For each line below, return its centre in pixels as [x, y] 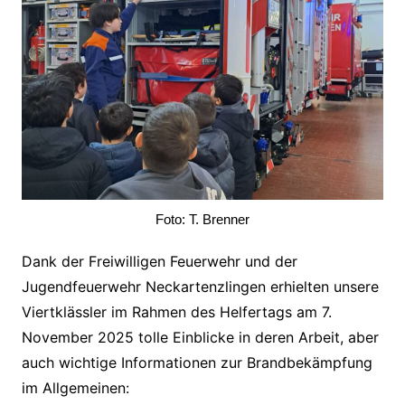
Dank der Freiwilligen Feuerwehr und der [159, 262]
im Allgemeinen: [75, 388]
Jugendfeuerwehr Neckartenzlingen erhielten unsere [200, 287]
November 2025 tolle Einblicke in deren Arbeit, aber [200, 338]
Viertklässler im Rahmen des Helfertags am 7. [176, 312]
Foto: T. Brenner [202, 220]
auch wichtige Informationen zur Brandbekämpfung [197, 363]
